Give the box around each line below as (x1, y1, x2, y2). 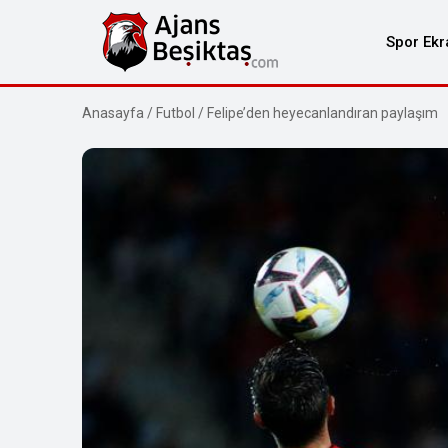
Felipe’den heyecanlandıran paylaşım (207, 105, 438, 121)
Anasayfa (82, 105, 144, 121)
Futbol (156, 105, 195, 121)
